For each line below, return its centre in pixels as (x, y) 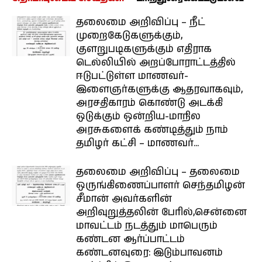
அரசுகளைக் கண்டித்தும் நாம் (152, 130)
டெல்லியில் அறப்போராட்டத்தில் (156, 63)
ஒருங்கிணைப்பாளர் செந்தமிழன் (161, 185)
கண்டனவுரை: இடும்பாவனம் (149, 253)
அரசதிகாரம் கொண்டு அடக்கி (149, 103)
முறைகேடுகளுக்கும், (129, 36)
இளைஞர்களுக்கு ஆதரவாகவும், (159, 89)
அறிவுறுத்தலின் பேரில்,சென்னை (161, 212)
